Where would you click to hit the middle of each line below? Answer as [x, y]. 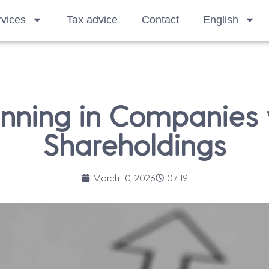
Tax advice [92, 20]
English [221, 20]
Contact [161, 20]
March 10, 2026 [124, 177]
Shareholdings [134, 144]
